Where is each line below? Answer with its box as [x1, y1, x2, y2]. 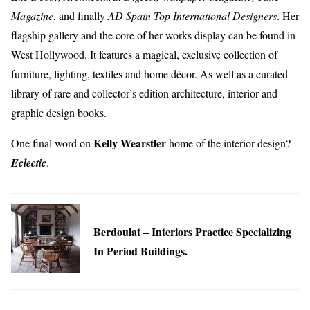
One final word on [11, 135, 93, 150]
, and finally [53, 8, 108, 23]
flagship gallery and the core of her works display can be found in [11, 27, 295, 42]
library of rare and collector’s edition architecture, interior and [11, 85, 277, 100]
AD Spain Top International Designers [108, 8, 277, 23]
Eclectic [11, 154, 46, 170]
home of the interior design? [166, 135, 291, 150]
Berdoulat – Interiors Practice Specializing [93, 223, 291, 239]
